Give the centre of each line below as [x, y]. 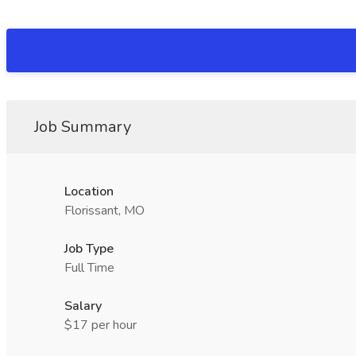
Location [89, 192]
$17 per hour [101, 325]
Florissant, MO [104, 211]
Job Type [89, 249]
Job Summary [83, 127]
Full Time [89, 268]
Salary [83, 306]
